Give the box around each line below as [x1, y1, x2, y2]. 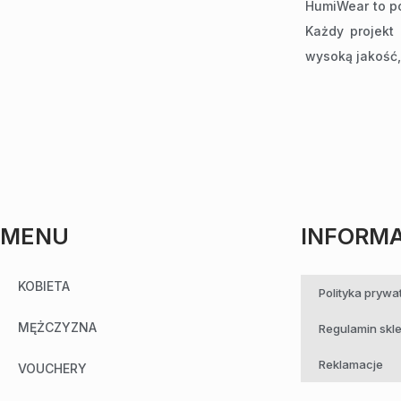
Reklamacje [319, 357, 383, 372]
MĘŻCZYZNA [18, 320, 97, 336]
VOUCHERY [18, 361, 87, 377]
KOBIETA [18, 278, 70, 294]
